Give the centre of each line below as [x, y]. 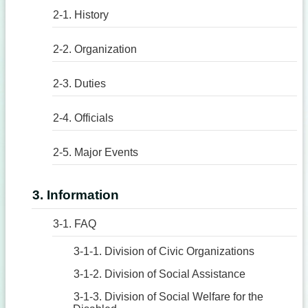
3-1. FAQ [75, 224]
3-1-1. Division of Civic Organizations [164, 251]
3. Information [76, 195]
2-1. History [81, 15]
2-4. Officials [83, 118]
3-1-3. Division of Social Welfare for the [168, 297]
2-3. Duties [79, 84]
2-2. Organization [95, 49]
